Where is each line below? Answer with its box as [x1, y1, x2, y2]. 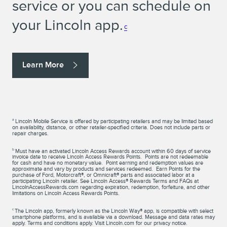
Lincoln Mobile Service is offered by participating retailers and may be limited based [15, 118, 213, 124]
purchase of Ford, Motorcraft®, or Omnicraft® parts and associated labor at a [12, 172, 195, 178]
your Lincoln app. [12, 17, 123, 33]
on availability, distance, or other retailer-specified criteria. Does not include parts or [12, 124, 210, 130]
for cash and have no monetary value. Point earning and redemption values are [12, 160, 203, 166]
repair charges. [12, 130, 49, 136]
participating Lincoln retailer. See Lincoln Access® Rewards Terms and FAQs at [12, 178, 199, 184]
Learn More [22, 60, 64, 69]
